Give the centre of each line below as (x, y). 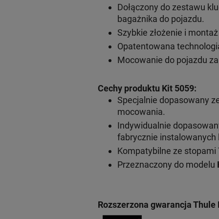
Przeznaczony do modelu (167, 164)
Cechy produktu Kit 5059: (147, 88)
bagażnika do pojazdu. (161, 19)
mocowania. (141, 111)
